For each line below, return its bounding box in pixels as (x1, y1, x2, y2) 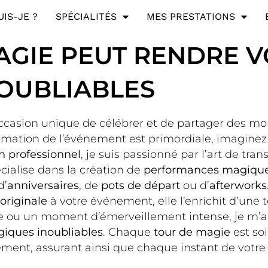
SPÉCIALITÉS (55, 11, 117, 23)
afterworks (209, 178, 267, 192)
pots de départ (101, 178, 180, 192)
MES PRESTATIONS (146, 11, 235, 23)
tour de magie (154, 225, 230, 239)
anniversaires (7, 178, 79, 192)
